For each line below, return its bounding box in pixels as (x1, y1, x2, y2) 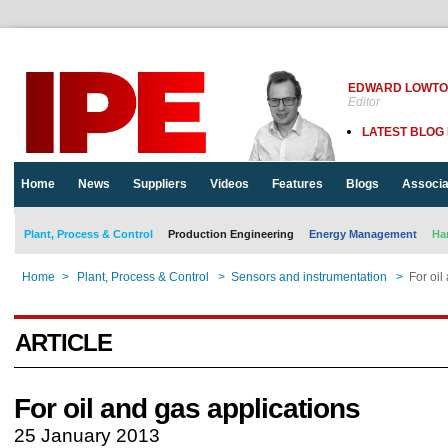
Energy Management (309, 228, 417, 240)
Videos (210, 177, 249, 191)
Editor (348, 95, 380, 109)
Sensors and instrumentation (231, 270, 387, 284)
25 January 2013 (14, 425, 160, 446)
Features (272, 177, 323, 191)
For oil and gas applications (14, 393, 360, 424)
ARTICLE (15, 329, 112, 356)
